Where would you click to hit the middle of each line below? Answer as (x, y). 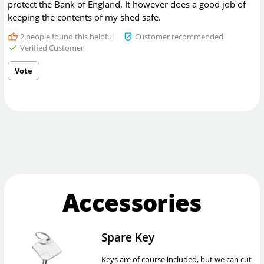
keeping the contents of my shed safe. (85, 17)
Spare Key (128, 237)
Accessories (132, 203)
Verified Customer (51, 47)
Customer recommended (179, 36)
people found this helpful (69, 36)
